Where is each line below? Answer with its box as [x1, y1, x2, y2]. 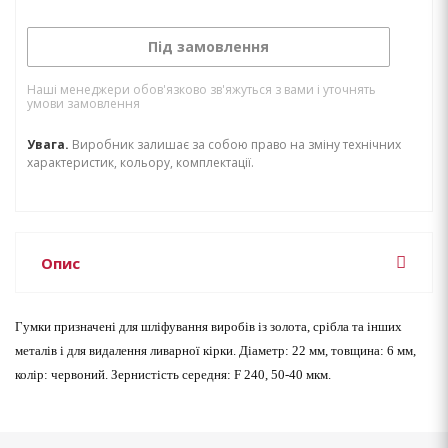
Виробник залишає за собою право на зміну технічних [72, 136, 401, 153]
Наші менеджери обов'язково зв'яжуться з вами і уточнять [27, 81, 376, 98]
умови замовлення [27, 95, 140, 112]
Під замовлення [148, 37, 269, 56]
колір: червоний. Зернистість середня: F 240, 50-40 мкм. [15, 367, 331, 382]
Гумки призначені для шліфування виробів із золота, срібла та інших [15, 319, 402, 334]
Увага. [27, 136, 72, 153]
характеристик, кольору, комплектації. [27, 154, 254, 171]
